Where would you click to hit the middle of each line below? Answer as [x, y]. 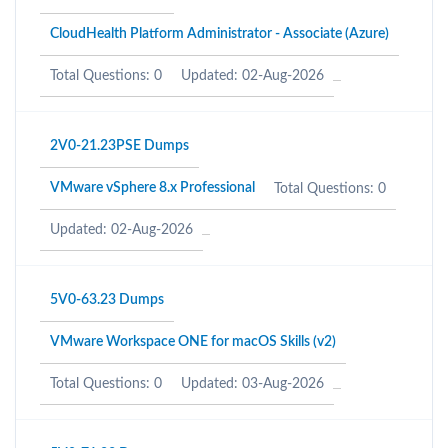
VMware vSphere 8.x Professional [152, 188]
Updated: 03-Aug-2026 [252, 384]
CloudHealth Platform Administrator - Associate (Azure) [219, 34]
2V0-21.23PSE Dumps [119, 146]
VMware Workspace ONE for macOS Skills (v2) [193, 342]
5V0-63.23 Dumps [107, 300]
